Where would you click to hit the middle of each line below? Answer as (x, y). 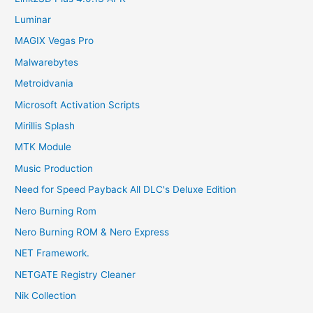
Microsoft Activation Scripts (78, 104)
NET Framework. (52, 253)
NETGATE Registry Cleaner (75, 274)
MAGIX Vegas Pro (54, 41)
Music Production (54, 168)
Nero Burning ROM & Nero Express (92, 232)
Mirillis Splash (45, 125)
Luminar (33, 19)
